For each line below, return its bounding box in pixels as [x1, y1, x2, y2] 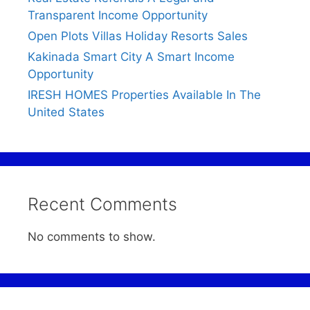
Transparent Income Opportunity [28, 8, 208, 22]
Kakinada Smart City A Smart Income [28, 49, 235, 64]
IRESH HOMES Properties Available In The [28, 87, 261, 102]
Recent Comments [28, 193, 177, 215]
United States [28, 104, 104, 119]
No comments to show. [28, 229, 156, 244]
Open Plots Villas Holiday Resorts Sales [28, 28, 248, 43]
